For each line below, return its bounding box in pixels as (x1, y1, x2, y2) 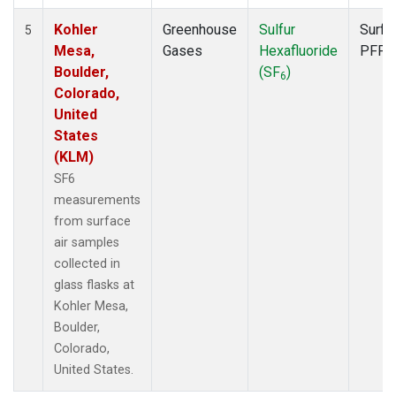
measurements (54, 192, 141, 208)
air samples (54, 234, 119, 250)
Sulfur (259, 20, 295, 38)
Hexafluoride (259, 42, 338, 59)
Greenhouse (163, 20, 237, 38)
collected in (54, 255, 120, 271)
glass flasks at (54, 277, 134, 293)
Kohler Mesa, (54, 298, 128, 314)
